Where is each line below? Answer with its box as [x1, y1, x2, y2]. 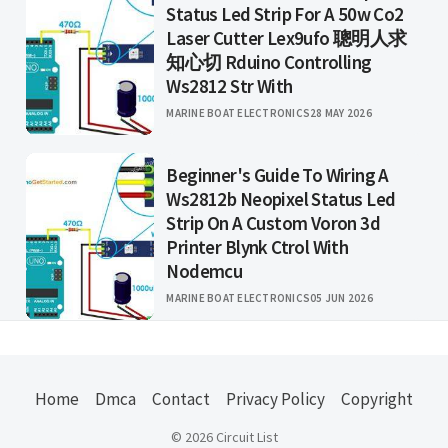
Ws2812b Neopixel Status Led [166, 187, 396, 212]
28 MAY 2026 [310, 106, 372, 121]
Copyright [341, 388, 413, 410]
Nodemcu [166, 259, 243, 284]
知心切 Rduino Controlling [166, 50, 372, 75]
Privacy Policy [226, 388, 325, 410]
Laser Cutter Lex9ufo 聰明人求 [166, 26, 407, 51]
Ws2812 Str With [166, 74, 293, 99]
